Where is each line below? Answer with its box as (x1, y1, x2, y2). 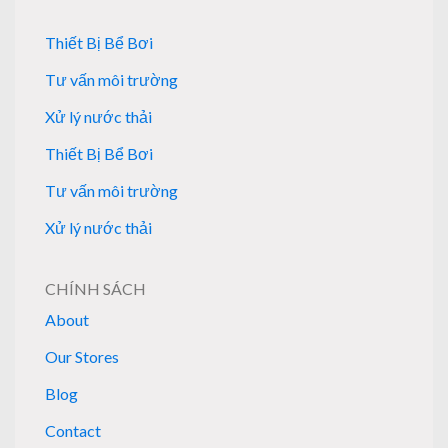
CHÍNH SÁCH (45, 278, 146, 298)
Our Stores (45, 346, 119, 366)
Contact (45, 420, 101, 440)
